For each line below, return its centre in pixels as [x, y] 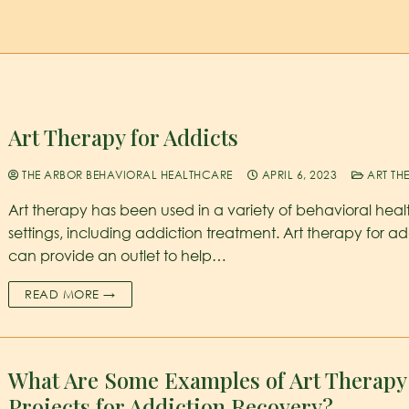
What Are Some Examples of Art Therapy [208, 379]
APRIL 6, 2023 [299, 174]
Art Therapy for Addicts [124, 136]
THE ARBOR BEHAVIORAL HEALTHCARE [126, 174]
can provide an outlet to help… [118, 255]
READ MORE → [70, 294]
